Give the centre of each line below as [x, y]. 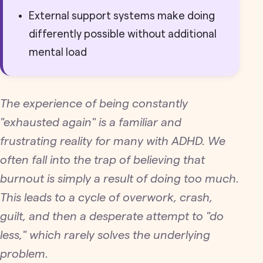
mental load [58, 52]
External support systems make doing [122, 16]
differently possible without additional [123, 34]
